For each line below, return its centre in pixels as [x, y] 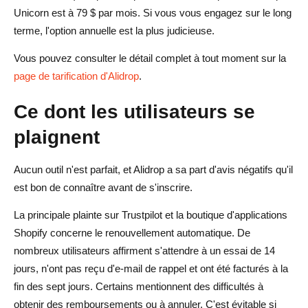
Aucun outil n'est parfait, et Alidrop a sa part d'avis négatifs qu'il [153, 169]
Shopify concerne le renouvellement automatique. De [132, 232]
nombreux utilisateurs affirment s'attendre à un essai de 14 [144, 250]
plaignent [57, 136]
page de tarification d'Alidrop [76, 76]
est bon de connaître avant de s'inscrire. [103, 187]
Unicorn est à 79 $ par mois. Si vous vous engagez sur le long [153, 12]
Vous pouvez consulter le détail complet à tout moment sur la [150, 58]
